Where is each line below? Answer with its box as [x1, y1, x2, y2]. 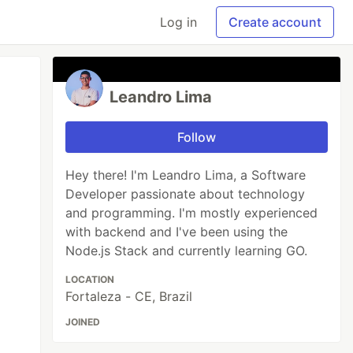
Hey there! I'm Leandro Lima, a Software [65, 167, 307, 183]
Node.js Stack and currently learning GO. [65, 243, 308, 258]
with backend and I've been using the [65, 224, 288, 240]
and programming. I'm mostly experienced [65, 205, 318, 221]
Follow [177, 129, 217, 145]
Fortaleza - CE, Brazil [65, 288, 193, 304]
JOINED [65, 316, 101, 328]
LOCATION [65, 273, 115, 285]
